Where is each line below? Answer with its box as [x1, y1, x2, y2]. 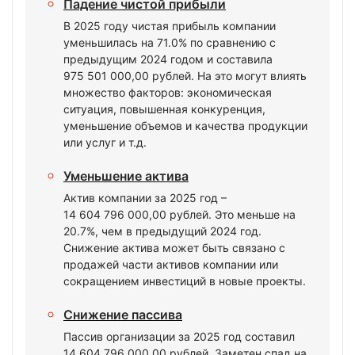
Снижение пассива [63, 307, 182, 323]
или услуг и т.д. [63, 136, 147, 149]
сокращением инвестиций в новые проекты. [63, 274, 306, 288]
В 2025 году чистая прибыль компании [63, 19, 276, 32]
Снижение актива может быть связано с [63, 241, 285, 254]
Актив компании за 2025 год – [63, 191, 227, 204]
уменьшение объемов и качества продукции [63, 119, 307, 132]
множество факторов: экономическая [63, 86, 272, 99]
